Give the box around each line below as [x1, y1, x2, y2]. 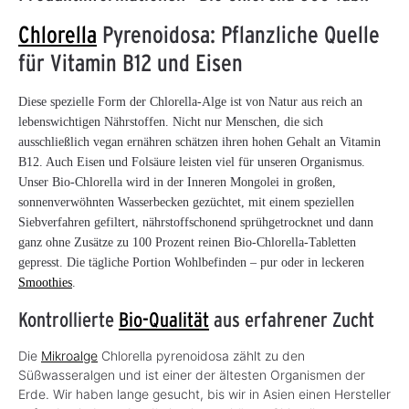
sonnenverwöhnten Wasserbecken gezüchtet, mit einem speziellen [18, 195, 354, 210]
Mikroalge [41, 348, 98, 364]
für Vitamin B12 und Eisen [18, 48, 243, 78]
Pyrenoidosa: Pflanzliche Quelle [97, 20, 380, 49]
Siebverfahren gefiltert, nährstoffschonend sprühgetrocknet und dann [18, 215, 373, 230]
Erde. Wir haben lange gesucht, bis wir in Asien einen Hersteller [18, 386, 391, 403]
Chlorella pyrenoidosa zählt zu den [98, 348, 305, 364]
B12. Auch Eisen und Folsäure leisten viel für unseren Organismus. [18, 155, 365, 170]
